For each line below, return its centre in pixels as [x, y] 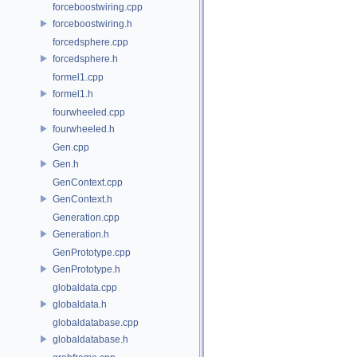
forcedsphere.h [85, 59]
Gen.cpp [71, 147]
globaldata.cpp [85, 288]
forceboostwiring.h [92, 24]
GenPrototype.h [86, 269]
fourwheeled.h [84, 129]
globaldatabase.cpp [96, 323]
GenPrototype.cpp [92, 253]
